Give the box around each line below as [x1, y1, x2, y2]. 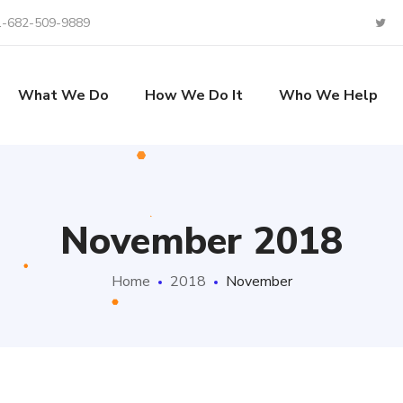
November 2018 [60, 216, 343, 267]
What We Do [17, 85, 109, 105]
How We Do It [144, 85, 243, 105]
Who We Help [278, 85, 378, 105]
